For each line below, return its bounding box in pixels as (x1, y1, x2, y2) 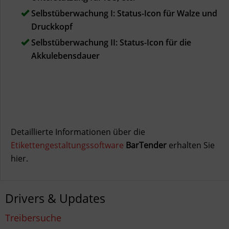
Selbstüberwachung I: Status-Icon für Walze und (29, 7, 217, 19)
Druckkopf (31, 20, 73, 32)
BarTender (126, 139, 167, 151)
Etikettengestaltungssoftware (11, 139, 124, 151)
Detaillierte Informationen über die (11, 126, 145, 138)
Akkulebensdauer (31, 50, 100, 61)
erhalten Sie (167, 139, 215, 151)
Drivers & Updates (5, 190, 105, 207)
